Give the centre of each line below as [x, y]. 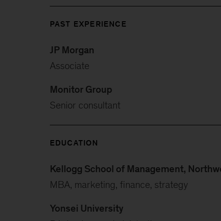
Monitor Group [81, 89]
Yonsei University [86, 208]
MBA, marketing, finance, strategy [119, 184]
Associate [69, 65]
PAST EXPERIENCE [88, 24]
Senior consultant [86, 105]
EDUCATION [74, 143]
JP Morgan [72, 50]
